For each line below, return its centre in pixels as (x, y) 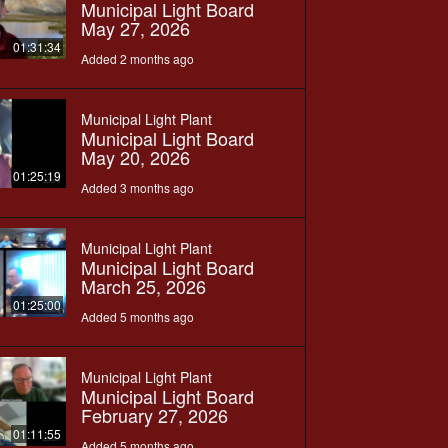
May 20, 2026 (135, 156)
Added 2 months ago (137, 58)
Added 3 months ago (137, 187)
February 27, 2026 (154, 414)
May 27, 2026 (135, 27)
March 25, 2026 (143, 285)
